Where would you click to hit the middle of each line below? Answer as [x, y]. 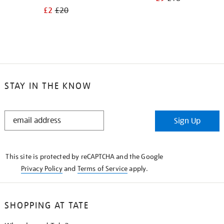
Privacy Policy [41, 168]
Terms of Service [102, 168]
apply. [138, 168]
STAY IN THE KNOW [48, 86]
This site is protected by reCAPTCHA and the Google [84, 156]
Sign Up [187, 121]
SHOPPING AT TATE [46, 205]
